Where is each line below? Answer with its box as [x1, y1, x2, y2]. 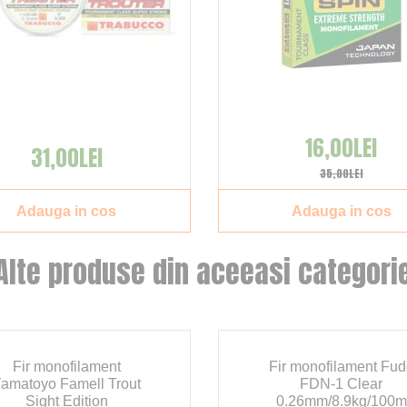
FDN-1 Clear [300, 376, 383, 392]
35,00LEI [319, 165, 363, 183]
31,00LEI [30, 142, 103, 175]
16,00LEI [305, 132, 378, 165]
